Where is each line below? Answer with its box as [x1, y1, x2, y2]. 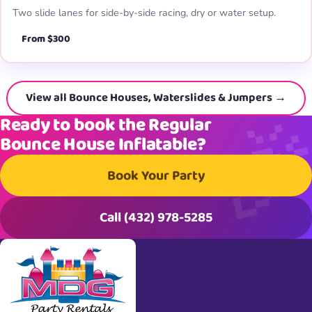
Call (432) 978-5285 [100, 207, 212, 229]
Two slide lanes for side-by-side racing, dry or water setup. [13, 6, 276, 20]
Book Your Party [107, 164, 205, 187]
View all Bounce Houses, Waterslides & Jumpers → [26, 88, 286, 108]
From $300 [22, 31, 71, 47]
